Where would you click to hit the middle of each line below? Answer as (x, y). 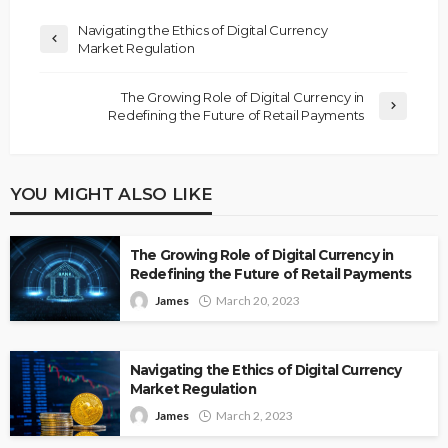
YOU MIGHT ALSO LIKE (111, 193)
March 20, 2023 (258, 300)
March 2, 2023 (254, 415)
